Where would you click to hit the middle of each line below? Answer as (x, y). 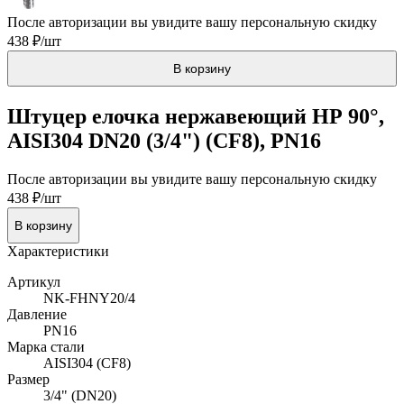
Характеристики (58, 251)
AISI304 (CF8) (87, 363)
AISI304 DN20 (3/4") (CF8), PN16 (164, 140)
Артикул (34, 281)
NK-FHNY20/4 (89, 298)
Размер (28, 379)
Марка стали (46, 346)
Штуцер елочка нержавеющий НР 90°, (196, 116)
